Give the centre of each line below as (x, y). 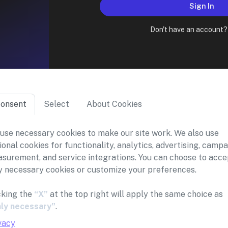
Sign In (202, 6)
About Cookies (114, 104)
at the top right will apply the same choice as (135, 194)
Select (56, 104)
